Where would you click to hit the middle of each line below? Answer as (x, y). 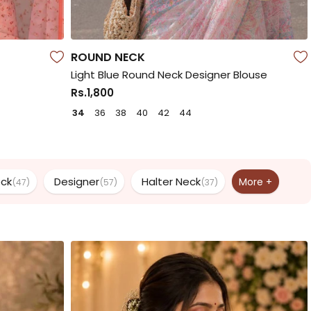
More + (255, 182)
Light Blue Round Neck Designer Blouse (169, 74)
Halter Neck (171, 182)
